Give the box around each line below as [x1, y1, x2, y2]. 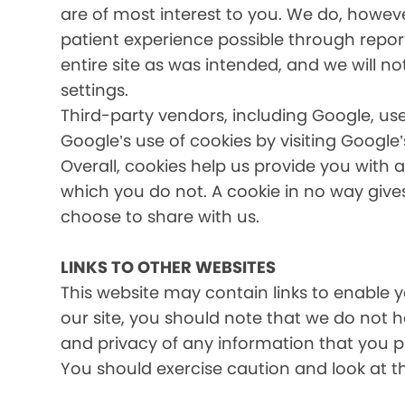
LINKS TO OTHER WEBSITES [61, 256, 277, 278]
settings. [61, 79, 129, 101]
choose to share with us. [61, 205, 260, 228]
